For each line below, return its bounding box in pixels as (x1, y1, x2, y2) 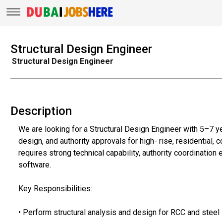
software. (18, 160, 51, 169)
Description (10, 104, 72, 118)
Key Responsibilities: (18, 183, 92, 193)
